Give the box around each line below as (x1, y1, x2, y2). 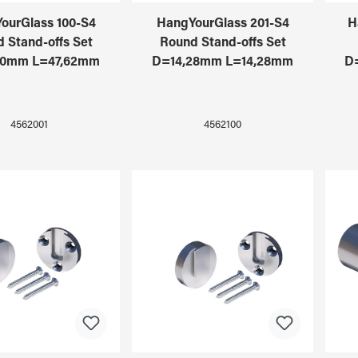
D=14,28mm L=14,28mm (152, 55, 293, 69)
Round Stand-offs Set (159, 36, 286, 50)
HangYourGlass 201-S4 (156, 17, 289, 30)
